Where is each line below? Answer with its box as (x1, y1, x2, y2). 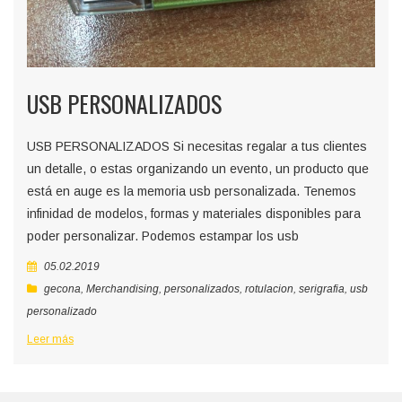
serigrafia (299, 282, 345, 295)
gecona (44, 282, 81, 295)
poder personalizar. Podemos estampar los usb (27, 228, 299, 243)
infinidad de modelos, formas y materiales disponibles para (27, 205, 361, 221)
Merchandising (86, 282, 159, 295)
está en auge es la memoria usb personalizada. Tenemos (27, 183, 356, 198)
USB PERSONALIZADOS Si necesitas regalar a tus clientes (27, 138, 367, 153)
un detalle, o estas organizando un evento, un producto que (27, 161, 369, 176)
